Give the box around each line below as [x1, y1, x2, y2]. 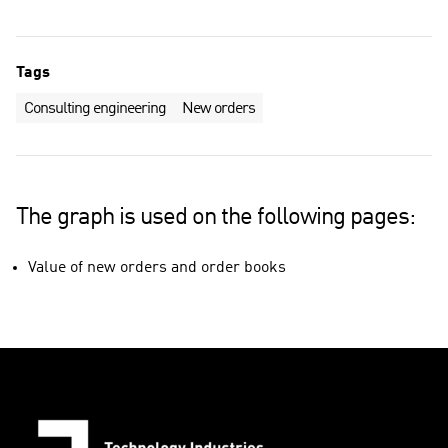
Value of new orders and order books [28, 259, 286, 276]
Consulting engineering [24, 101, 166, 117]
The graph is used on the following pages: [16, 205, 415, 230]
